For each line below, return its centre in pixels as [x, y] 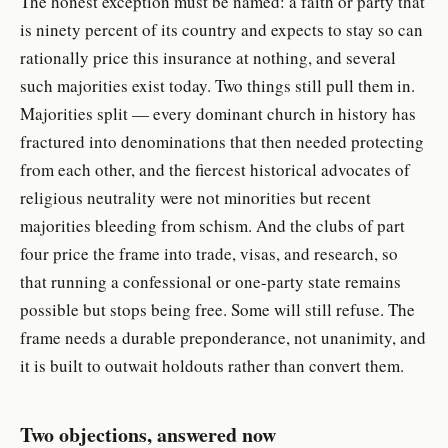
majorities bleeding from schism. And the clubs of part [212, 226]
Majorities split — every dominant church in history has [218, 114]
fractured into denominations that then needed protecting [222, 142]
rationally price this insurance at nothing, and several [208, 58]
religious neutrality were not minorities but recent [195, 198]
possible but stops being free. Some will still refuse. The [217, 310]
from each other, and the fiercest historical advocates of [215, 170]
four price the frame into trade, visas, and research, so [209, 254]
